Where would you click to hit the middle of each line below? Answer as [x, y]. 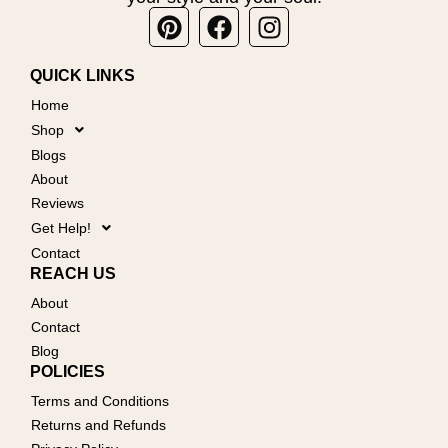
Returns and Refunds [98, 425]
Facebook [273, 18]
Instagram [323, 18]
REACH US [73, 273]
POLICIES [67, 371]
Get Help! [61, 228]
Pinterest [217, 18]
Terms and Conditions [100, 401]
